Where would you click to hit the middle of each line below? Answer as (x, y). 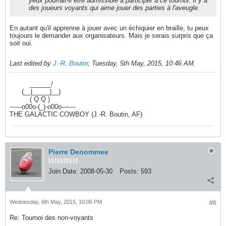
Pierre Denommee (78, 152)
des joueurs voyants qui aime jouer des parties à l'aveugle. (114, 8)
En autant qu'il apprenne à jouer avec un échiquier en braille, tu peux (109, 28)
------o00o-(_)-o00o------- (43, 107)
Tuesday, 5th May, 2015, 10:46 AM (143, 63)
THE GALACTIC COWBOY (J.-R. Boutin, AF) (76, 114)
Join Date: (63, 171)
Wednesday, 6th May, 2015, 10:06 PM (56, 202)
